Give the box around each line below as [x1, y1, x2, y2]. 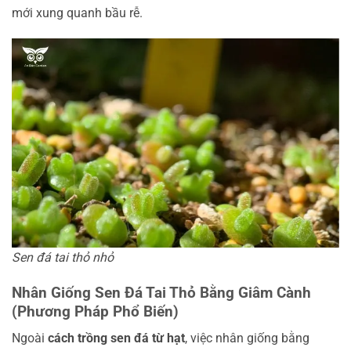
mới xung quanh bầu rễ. [12, 5, 143, 20]
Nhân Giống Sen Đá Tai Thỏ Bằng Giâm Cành [12, 283, 311, 302]
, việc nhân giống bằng [185, 331, 309, 346]
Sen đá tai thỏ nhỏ [12, 249, 114, 265]
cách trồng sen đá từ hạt [48, 331, 185, 346]
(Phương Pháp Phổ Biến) [12, 302, 179, 320]
